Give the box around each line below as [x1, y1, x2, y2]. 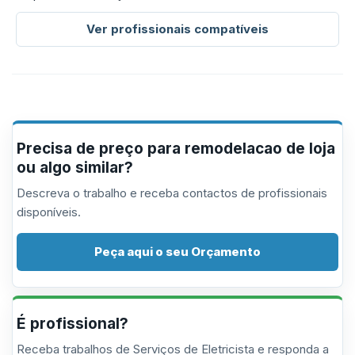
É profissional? [17, 315, 128, 333]
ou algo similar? [17, 158, 133, 177]
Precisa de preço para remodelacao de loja [17, 139, 335, 158]
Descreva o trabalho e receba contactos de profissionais [17, 185, 327, 200]
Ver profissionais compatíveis [86, 21, 269, 36]
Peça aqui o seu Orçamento [94, 244, 261, 259]
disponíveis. [17, 204, 81, 219]
